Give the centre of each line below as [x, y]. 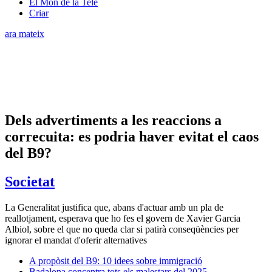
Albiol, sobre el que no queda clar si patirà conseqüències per [122, 229]
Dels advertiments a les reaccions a [113, 120]
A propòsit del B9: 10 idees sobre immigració [116, 260]
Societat [30, 181]
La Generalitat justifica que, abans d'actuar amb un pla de [114, 207]
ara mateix [25, 33]
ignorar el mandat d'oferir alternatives [76, 240]
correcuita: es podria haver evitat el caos [132, 136]
